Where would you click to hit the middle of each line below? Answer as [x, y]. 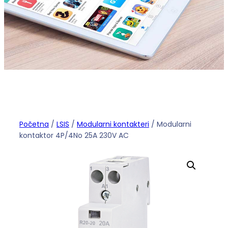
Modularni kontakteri [113, 124]
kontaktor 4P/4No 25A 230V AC [74, 135]
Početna [34, 124]
